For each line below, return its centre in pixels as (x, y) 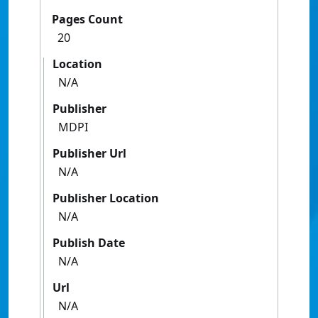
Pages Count (87, 20)
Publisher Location (106, 198)
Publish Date (89, 243)
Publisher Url (89, 154)
